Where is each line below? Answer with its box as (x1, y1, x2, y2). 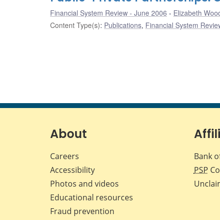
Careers (50, 151, 79, 162)
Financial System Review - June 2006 (50, 8, 167, 18)
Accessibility (50, 165, 95, 176)
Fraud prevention (50, 206, 114, 217)
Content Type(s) (50, 20, 100, 30)
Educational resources (50, 192, 133, 203)
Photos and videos (50, 178, 119, 190)
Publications (104, 20, 141, 30)
